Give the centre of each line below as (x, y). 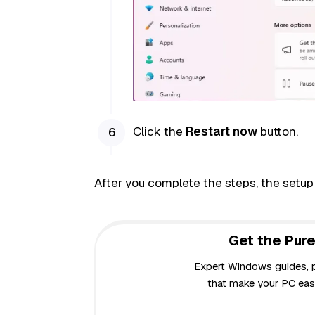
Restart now (221, 132)
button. (277, 132)
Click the (159, 132)
